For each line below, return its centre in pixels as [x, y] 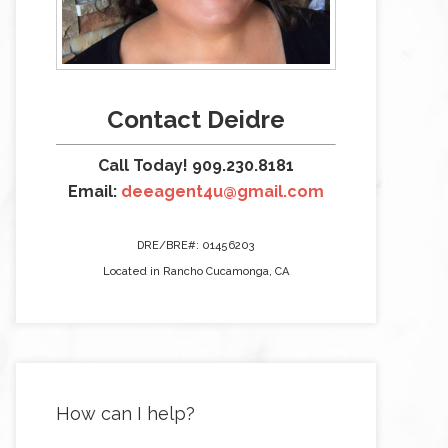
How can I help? [125, 413]
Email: [92, 191]
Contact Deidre [196, 119]
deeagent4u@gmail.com [222, 191]
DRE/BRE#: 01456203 [196, 245]
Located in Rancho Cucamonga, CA [196, 271]
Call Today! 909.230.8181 [196, 165]
